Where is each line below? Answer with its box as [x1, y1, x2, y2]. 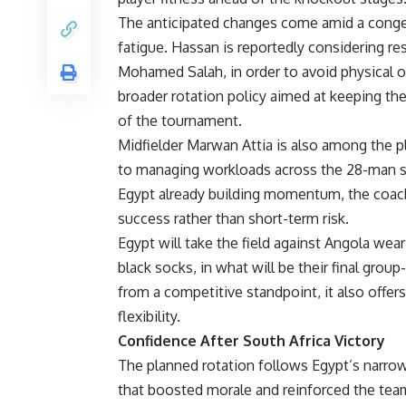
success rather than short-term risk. [118, 209, 349, 228]
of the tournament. [118, 111, 242, 130]
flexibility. [118, 307, 180, 326]
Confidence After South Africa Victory [118, 332, 385, 351]
